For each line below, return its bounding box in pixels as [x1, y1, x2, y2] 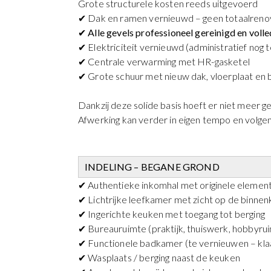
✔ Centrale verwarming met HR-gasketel [78, 55, 250, 67]
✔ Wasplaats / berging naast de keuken [78, 251, 240, 263]
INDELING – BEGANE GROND [85, 160, 220, 172]
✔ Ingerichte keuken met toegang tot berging [78, 207, 265, 220]
